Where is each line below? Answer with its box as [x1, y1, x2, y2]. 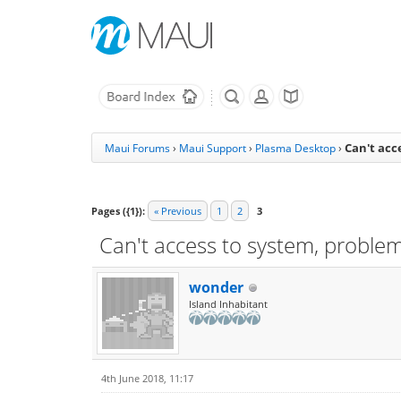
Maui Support [179, 141, 246, 156]
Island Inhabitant [189, 297, 268, 311]
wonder [189, 277, 243, 297]
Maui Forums [105, 141, 170, 156]
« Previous [154, 204, 201, 218]
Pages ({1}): [91, 204, 145, 218]
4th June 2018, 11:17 [101, 371, 193, 385]
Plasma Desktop [255, 141, 336, 156]
